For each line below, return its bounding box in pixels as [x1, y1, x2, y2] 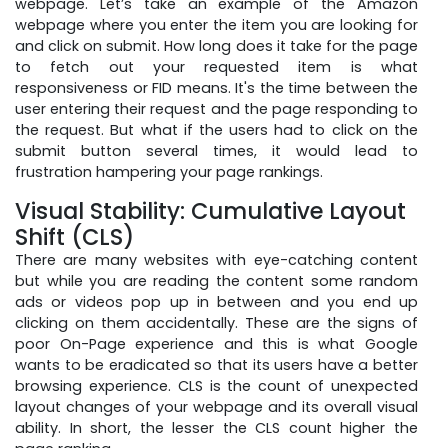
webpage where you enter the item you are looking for [15, 14, 418, 35]
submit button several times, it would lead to [15, 140, 418, 161]
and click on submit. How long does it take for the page [15, 35, 418, 56]
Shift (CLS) [15, 220, 134, 253]
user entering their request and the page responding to [15, 98, 418, 119]
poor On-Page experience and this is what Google [15, 333, 418, 354]
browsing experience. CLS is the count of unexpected [15, 375, 418, 396]
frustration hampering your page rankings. [15, 161, 323, 182]
